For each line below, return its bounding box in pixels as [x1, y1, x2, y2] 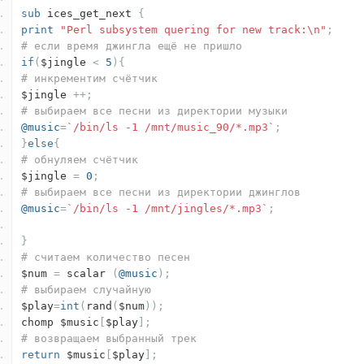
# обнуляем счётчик [21, 154, 138, 167]
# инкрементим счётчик [21, 72, 158, 85]
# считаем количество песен [21, 251, 190, 264]
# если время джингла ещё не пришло [21, 40, 242, 53]
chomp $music [21, 316, 99, 329]
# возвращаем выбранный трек [21, 332, 197, 345]
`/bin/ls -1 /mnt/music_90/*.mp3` [67, 121, 275, 134]
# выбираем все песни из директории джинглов [21, 186, 301, 199]
